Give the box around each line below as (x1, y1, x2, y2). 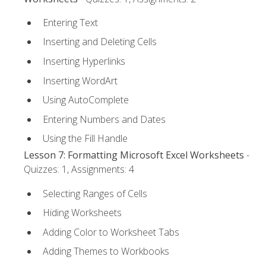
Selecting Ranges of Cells (43, 186, 147, 200)
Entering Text (43, 15, 98, 29)
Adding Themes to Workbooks (43, 245, 169, 258)
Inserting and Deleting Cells (43, 35, 157, 49)
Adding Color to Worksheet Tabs (43, 225, 179, 239)
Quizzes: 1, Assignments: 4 (24, 163, 134, 176)
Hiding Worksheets (43, 206, 122, 220)
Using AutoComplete (43, 93, 129, 107)
